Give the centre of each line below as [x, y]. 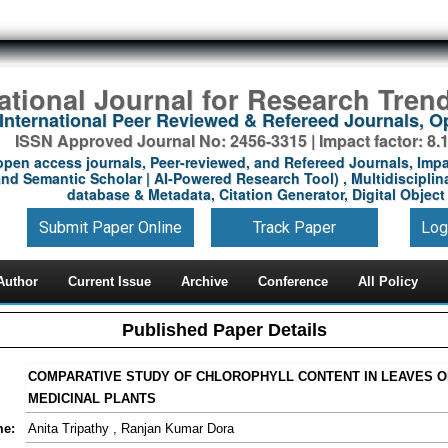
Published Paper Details [224, 330]
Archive [204, 281]
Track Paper [294, 227]
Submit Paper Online [110, 227]
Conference [293, 281]
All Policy [388, 281]
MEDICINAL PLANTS [92, 398]
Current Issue [109, 281]
